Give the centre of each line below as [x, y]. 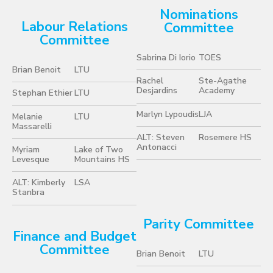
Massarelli [32, 126]
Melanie [27, 116]
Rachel [150, 81]
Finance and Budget [74, 236]
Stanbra [28, 193]
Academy [217, 91]
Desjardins [157, 91]
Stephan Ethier [42, 93]
